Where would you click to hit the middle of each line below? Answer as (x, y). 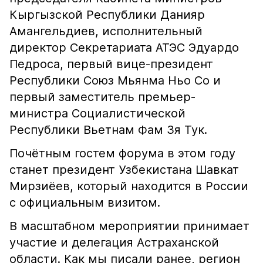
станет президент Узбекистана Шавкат (124, 170)
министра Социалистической (97, 113)
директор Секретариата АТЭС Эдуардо (124, 48)
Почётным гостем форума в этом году (122, 153)
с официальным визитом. (85, 203)
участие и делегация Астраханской (114, 242)
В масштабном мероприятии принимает (129, 226)
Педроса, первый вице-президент (111, 64)
